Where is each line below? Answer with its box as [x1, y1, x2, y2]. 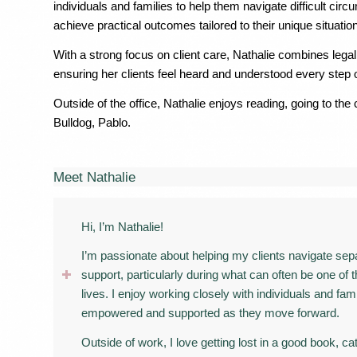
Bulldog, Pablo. [53, 115, 131, 129]
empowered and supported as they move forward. [81, 306, 339, 320]
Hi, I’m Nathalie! [81, 219, 163, 233]
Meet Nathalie [53, 169, 135, 184]
